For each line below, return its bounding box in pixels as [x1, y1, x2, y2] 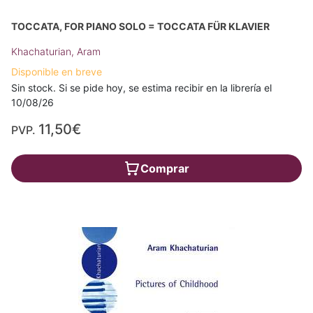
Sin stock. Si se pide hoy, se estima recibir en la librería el [11, 82, 272, 94]
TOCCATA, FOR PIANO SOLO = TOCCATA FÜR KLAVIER [11, 20, 270, 32]
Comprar [140, 161, 189, 175]
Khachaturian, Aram [11, 45, 101, 57]
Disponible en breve [11, 66, 102, 78]
